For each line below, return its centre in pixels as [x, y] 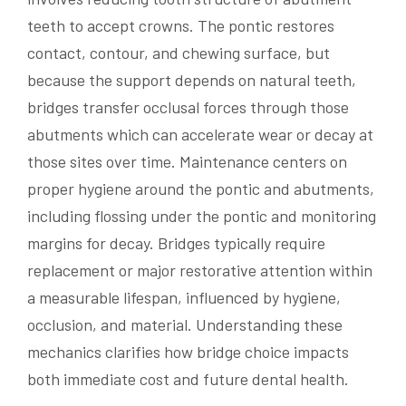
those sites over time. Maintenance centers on [187, 161]
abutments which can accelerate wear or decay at [200, 134]
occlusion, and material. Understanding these [185, 324]
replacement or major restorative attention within [200, 270]
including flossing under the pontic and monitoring [202, 215]
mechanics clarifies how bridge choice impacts [188, 351]
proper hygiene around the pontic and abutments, [201, 188]
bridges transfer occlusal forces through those [188, 106]
